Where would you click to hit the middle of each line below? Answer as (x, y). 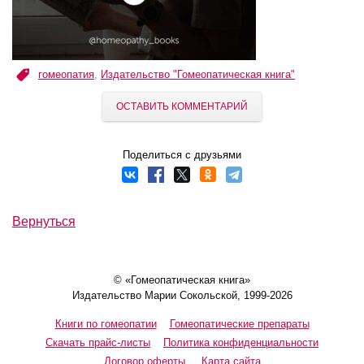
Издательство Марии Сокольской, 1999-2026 (182, 295)
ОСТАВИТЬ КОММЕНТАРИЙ (182, 106)
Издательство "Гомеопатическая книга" (198, 74)
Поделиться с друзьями (182, 155)
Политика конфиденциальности (241, 342)
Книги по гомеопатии (106, 324)
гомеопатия (66, 74)
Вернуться (44, 221)
